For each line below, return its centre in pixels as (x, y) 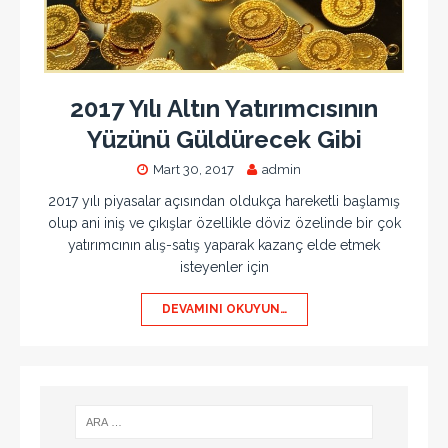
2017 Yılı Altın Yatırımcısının (224, 109)
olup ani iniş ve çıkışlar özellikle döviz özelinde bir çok (224, 223)
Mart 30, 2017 (193, 170)
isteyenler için (224, 267)
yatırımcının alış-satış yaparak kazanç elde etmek (224, 245)
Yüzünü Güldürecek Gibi (224, 140)
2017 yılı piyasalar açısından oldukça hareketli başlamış (224, 201)
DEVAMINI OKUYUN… (224, 309)
